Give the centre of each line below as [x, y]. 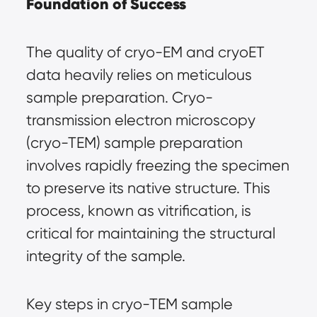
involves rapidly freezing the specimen [157, 165]
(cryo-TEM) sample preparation [134, 143]
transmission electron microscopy [140, 120]
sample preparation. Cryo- [119, 97]
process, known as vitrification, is [138, 211]
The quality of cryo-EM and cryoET [145, 52]
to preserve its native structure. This [148, 188]
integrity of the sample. [105, 256]
